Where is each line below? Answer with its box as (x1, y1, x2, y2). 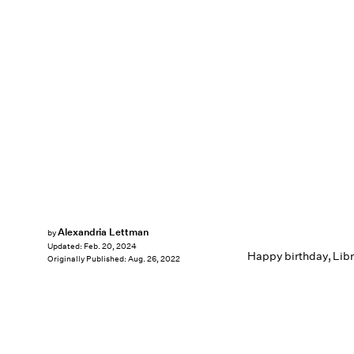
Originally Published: (47, 254, 128, 265)
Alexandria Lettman (57, 225, 149, 239)
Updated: (47, 241, 84, 252)
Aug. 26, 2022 (128, 254, 180, 265)
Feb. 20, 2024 (84, 241, 137, 252)
